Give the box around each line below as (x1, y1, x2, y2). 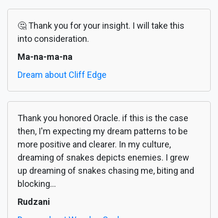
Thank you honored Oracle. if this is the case (18, 113, 188, 124)
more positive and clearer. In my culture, (18, 139, 171, 150)
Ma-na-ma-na (18, 52, 73, 62)
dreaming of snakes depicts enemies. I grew (18, 152, 189, 163)
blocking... (18, 179, 56, 189)
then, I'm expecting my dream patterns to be (18, 126, 188, 137)
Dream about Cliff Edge (18, 70, 107, 80)
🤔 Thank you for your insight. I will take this (18, 20, 184, 31)
